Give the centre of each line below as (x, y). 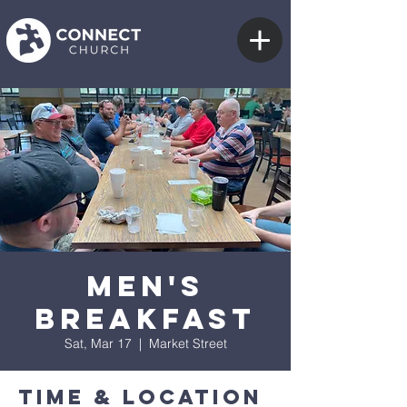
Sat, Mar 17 (98, 343)
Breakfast (145, 319)
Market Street (188, 343)
